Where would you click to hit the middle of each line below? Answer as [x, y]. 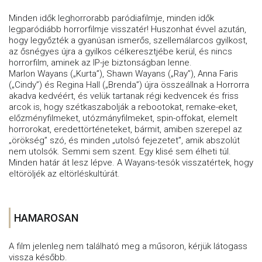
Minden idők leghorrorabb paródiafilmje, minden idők [111, 18]
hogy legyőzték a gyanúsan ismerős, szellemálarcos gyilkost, [128, 40]
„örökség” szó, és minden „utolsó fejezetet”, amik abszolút [124, 140]
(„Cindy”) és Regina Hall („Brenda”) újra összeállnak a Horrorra [129, 85]
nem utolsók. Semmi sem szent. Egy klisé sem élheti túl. [120, 151]
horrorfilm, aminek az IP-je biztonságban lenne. [100, 62]
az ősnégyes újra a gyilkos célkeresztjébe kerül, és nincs [120, 51]
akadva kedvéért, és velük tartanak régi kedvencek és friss [124, 96]
